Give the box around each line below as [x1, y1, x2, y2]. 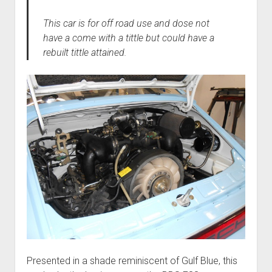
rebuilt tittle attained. [42, 47, 127, 59]
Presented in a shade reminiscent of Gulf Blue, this [26, 254, 237, 267]
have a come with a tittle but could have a [42, 32, 214, 44]
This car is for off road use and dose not [42, 18, 209, 30]
